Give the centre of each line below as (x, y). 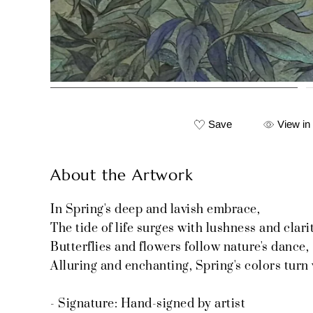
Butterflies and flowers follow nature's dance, (180, 248)
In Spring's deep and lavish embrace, (155, 210)
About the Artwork (122, 175)
